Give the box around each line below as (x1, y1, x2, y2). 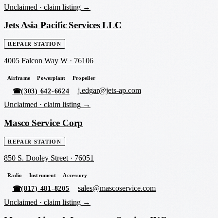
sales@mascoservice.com (78, 184, 156, 193)
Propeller (72, 74, 96, 81)
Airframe (7, 74, 30, 81)
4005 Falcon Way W (4, 56, 68, 65)
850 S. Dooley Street (4, 154, 68, 163)
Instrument (29, 172, 56, 179)
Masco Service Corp (4, 117, 83, 128)
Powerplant (37, 74, 66, 81)
